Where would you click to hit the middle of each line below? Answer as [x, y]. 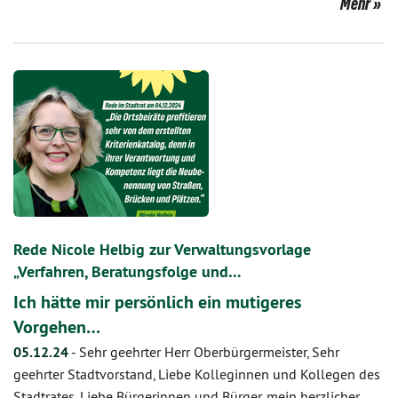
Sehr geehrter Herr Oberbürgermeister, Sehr [209, 352]
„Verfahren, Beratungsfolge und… [127, 271]
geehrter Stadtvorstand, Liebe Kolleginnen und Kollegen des [197, 374]
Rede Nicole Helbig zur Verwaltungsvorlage [162, 249]
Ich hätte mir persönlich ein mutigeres [157, 302]
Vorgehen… [57, 327]
